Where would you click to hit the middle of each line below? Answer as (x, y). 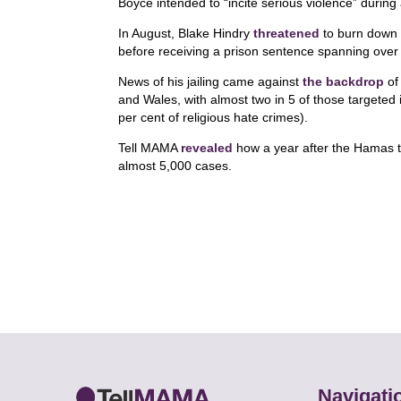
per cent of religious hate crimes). (213, 117)
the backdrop (343, 81)
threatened (286, 33)
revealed (207, 148)
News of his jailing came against (210, 81)
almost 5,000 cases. (175, 166)
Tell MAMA (149, 148)
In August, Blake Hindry (186, 33)
